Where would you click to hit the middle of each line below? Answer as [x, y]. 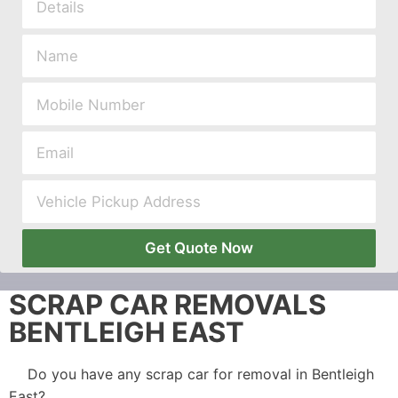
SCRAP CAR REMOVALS [167, 305]
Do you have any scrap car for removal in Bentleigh [200, 374]
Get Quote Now [199, 247]
